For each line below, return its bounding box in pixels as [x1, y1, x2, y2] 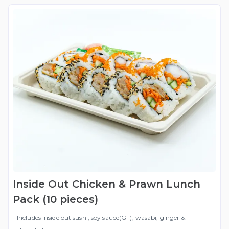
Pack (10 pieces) [13, 193, 98, 206]
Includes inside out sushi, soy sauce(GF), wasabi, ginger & [17, 214, 186, 222]
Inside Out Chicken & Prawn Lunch [13, 178, 200, 191]
